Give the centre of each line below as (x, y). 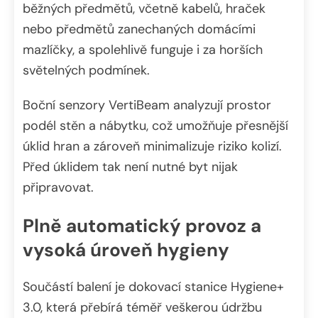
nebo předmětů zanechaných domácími (139, 29)
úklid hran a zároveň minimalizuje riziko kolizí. (152, 147)
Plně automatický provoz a (142, 225)
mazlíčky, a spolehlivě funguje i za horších (143, 50)
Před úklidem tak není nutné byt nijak (130, 167)
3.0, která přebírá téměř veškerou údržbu (142, 308)
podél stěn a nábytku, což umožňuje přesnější (155, 126)
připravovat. (58, 188)
